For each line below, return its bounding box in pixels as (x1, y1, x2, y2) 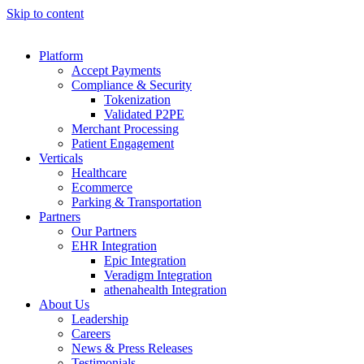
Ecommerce (71, 180, 132, 194)
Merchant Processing (71, 122, 179, 136)
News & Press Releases (71, 341, 193, 355)
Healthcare (71, 166, 127, 180)
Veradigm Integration (104, 268, 212, 282)
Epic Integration (104, 253, 186, 267)
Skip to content (6, 6, 84, 20)
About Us (39, 297, 89, 311)
